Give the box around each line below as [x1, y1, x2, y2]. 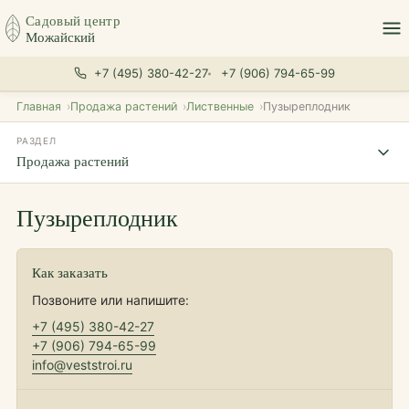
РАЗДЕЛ [16, 135, 57, 146]
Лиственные [186, 100, 254, 113]
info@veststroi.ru [32, 357, 132, 372]
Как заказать [32, 263, 108, 281]
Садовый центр [26, 10, 121, 29]
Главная [16, 100, 61, 113]
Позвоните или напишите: [32, 292, 189, 308]
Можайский [26, 26, 95, 46]
